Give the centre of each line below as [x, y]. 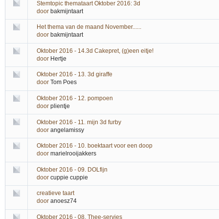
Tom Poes [64, 82]
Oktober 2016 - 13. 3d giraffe [75, 75]
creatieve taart [55, 193]
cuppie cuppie [69, 177]
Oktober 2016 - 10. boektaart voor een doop [95, 146]
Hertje [58, 58]
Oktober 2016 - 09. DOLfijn [72, 169]
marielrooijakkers [73, 154]
